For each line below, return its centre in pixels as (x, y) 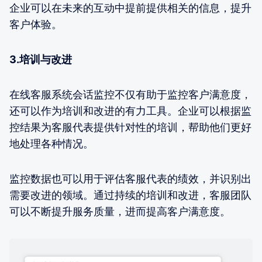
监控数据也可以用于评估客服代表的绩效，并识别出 (130, 178)
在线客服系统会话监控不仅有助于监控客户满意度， (130, 94)
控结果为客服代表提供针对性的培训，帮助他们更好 (130, 127)
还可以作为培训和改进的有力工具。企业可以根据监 (130, 111)
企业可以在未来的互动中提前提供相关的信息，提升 (130, 8)
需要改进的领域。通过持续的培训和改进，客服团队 (130, 195)
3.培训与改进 (41, 59)
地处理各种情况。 (51, 143)
